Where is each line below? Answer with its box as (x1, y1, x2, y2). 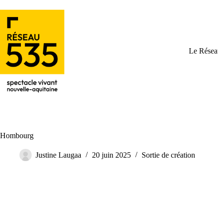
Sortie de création (142, 151, 195, 160)
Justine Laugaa (36, 151, 81, 160)
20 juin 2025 (92, 151, 131, 160)
